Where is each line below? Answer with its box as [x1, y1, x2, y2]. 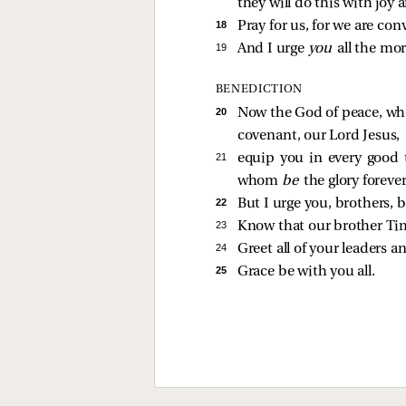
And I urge [237, 41, 308, 56]
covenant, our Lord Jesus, [237, 129, 401, 144]
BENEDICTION [215, 83, 303, 96]
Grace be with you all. [237, 265, 375, 280]
